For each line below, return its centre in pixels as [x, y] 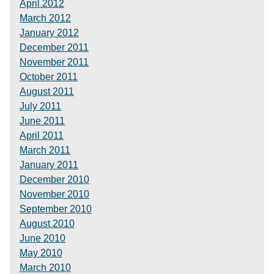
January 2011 [49, 165]
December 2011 [54, 47]
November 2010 [54, 194]
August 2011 [47, 91]
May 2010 [41, 253]
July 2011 [40, 106]
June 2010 [43, 238]
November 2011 [54, 62]
